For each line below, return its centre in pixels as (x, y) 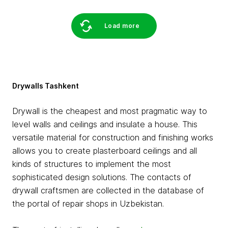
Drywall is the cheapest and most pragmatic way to (110, 111)
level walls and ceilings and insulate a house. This (105, 124)
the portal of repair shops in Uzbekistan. (88, 204)
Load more (122, 26)
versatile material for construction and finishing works (113, 137)
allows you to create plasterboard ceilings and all (105, 151)
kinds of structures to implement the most (92, 164)
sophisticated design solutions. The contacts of (102, 177)
